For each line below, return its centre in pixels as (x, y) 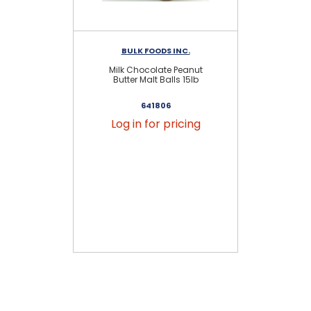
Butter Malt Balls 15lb (155, 79)
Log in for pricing (155, 124)
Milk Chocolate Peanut (155, 69)
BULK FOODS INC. (155, 50)
